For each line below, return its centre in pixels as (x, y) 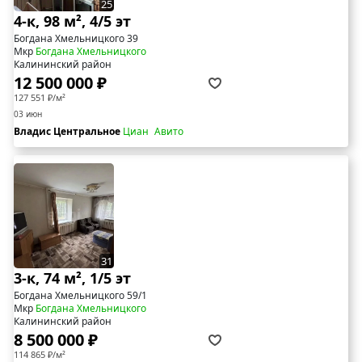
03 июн (28, 114)
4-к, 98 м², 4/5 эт (72, 21)
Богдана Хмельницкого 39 (76, 38)
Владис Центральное (68, 131)
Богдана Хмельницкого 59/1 (80, 295)
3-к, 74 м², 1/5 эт (72, 278)
